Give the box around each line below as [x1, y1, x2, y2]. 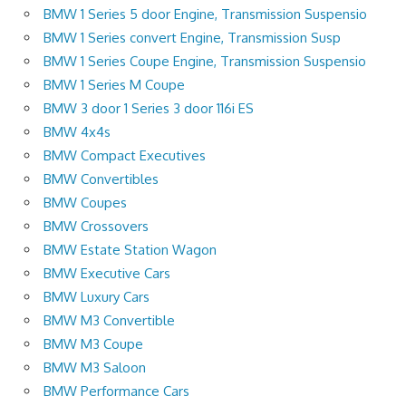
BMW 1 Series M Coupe [43, 75, 185, 93]
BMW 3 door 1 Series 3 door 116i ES [43, 99, 254, 117]
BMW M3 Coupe [43, 334, 143, 353]
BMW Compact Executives [43, 146, 206, 164]
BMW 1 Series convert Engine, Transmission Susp [43, 28, 341, 46]
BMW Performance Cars [43, 382, 189, 400]
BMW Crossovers [43, 217, 149, 235]
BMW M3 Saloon [43, 358, 146, 376]
